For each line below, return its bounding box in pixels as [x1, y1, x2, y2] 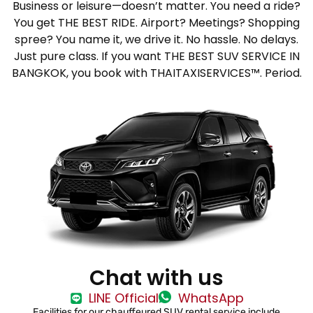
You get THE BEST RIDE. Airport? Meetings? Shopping [13, 15, 300, 31]
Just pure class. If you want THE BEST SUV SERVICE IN [13, 48, 300, 64]
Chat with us [89, 263, 224, 293]
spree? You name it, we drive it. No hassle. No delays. [15, 31, 298, 48]
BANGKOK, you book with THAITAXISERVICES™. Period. [11, 65, 302, 81]
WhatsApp [177, 289, 244, 307]
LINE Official [89, 289, 159, 307]
